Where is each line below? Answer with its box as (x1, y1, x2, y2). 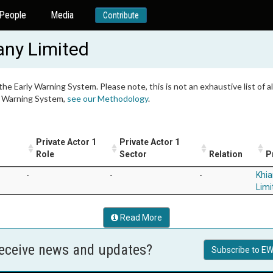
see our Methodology (67, 93, 148, 104)
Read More (118, 213, 162, 222)
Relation (209, 149, 243, 159)
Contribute (102, 10, 139, 20)
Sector (119, 149, 147, 159)
